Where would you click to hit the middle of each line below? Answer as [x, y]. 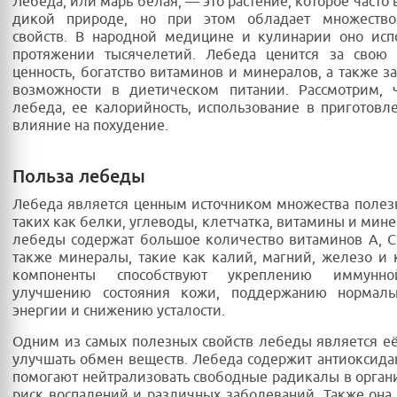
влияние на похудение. [90, 126]
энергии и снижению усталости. [119, 311]
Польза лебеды [79, 177]
